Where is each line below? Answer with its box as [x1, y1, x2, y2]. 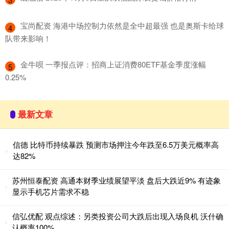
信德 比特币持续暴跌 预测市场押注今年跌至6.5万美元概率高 [12, 139, 219, 150]
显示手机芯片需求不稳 [12, 186, 89, 197]
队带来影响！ [5, 32, 51, 43]
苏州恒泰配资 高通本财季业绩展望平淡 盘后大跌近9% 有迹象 [12, 174, 221, 186]
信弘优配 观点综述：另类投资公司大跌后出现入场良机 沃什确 [12, 210, 224, 221]
